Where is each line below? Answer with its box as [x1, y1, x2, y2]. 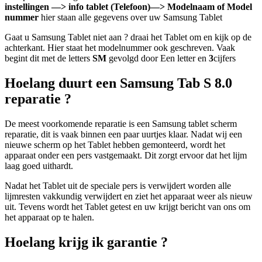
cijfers [213, 53, 236, 64]
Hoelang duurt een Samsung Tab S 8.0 [5, 75, 232, 91]
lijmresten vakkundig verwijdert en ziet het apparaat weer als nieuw [5, 191, 253, 201]
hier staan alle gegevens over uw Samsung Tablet [41, 12, 222, 23]
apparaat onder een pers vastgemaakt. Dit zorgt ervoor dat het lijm [5, 150, 247, 160]
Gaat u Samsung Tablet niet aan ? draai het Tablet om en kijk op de [5, 32, 251, 43]
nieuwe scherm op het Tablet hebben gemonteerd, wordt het [5, 139, 225, 150]
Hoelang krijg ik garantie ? [5, 234, 168, 250]
